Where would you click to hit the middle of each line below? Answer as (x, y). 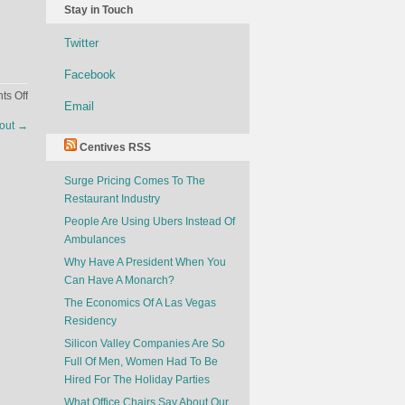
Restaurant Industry (112, 199)
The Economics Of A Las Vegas (140, 303)
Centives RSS (115, 147)
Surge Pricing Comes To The (135, 181)
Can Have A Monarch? (119, 280)
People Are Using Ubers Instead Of (150, 221)
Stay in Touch (99, 10)
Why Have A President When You (145, 262)
